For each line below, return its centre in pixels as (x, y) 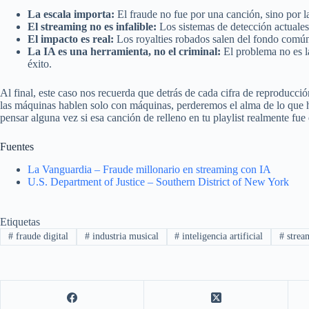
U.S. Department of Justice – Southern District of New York (158, 182)
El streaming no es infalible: (92, 27)
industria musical (124, 237)
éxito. (40, 64)
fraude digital (40, 237)
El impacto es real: (71, 39)
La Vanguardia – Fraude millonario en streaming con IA (149, 170)
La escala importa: (71, 14)
